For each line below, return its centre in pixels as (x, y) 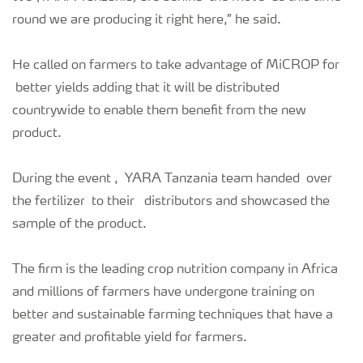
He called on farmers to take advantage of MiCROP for (176, 66)
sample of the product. (79, 225)
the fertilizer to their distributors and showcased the (171, 202)
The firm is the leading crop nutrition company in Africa (175, 270)
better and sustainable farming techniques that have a (173, 316)
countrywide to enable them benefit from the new (159, 111)
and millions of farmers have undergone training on (163, 293)
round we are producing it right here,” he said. (147, 21)
